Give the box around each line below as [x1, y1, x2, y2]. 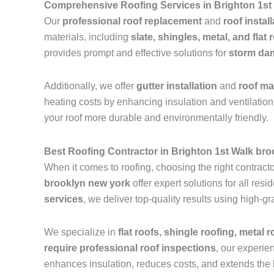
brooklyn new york [44, 178, 130, 189]
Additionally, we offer [44, 81, 136, 92]
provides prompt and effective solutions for [44, 48, 229, 59]
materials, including [44, 32, 131, 43]
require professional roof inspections [44, 243, 216, 254]
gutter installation [136, 81, 217, 92]
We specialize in [44, 227, 118, 238]
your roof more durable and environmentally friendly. [44, 113, 268, 124]
